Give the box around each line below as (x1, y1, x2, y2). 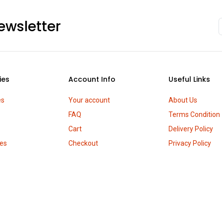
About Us (168, 96, 197, 104)
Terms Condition (168, 111, 220, 118)
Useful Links (168, 74, 210, 84)
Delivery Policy (168, 125, 213, 133)
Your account (68, 96, 111, 104)
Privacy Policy (168, 139, 211, 147)
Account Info (68, 74, 116, 84)
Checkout (68, 139, 99, 147)
